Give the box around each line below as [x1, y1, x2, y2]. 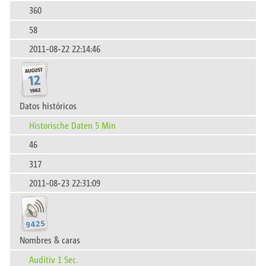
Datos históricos [20, 99, 77, 112]
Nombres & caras [20, 233, 80, 246]
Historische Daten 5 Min [29, 118, 116, 131]
